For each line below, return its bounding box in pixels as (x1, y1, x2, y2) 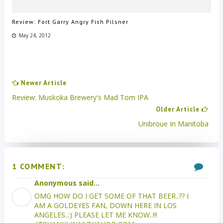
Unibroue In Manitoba (138, 118, 209, 128)
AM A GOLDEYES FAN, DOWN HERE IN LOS (34, 200, 177, 210)
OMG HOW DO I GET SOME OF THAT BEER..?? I (34, 191, 189, 201)
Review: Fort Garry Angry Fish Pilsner (11, 18, 128, 26)
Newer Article (18, 78, 67, 87)
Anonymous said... (34, 178, 100, 188)
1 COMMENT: (11, 161, 65, 171)
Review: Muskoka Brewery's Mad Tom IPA (11, 92, 148, 102)
